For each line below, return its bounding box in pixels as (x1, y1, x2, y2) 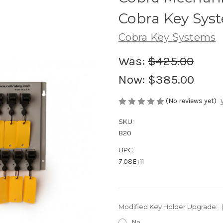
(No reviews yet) (166, 96, 217, 105)
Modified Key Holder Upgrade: (118, 203, 219, 211)
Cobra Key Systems (118, 31, 216, 43)
